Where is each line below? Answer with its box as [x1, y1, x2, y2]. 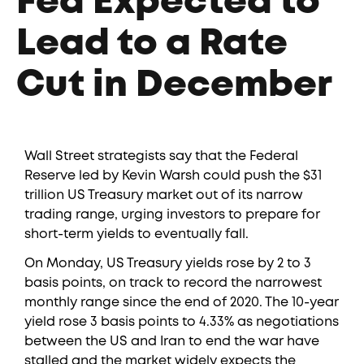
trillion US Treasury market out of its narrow [24, 189, 303, 201]
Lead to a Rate [16, 28, 288, 61]
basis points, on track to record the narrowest [24, 277, 322, 289]
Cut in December [16, 69, 332, 102]
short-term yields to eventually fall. [24, 228, 249, 240]
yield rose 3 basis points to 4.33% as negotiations [24, 316, 339, 328]
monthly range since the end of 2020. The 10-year [24, 297, 339, 309]
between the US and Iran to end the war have [24, 336, 319, 348]
